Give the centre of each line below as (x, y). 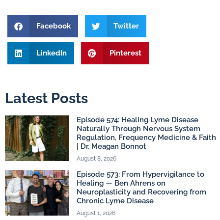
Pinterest (125, 53)
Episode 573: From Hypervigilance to (141, 174)
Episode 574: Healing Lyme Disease (138, 120)
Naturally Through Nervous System (139, 128)
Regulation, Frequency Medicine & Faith (147, 137)
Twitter (126, 26)
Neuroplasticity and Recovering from (142, 192)
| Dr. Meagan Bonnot (112, 146)
